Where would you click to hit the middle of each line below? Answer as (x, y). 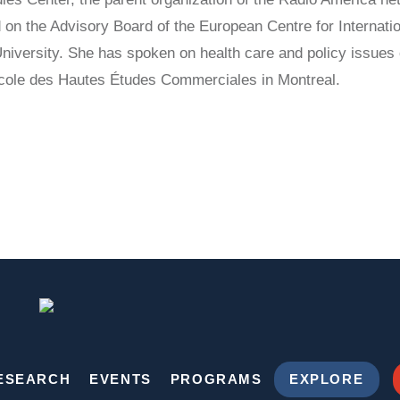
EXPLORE (327, 379)
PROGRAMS (216, 379)
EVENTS (121, 379)
